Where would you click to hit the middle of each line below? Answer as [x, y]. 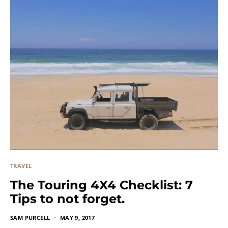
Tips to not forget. [67, 198]
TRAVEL [21, 165]
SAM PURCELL [30, 217]
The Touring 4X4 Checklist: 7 [102, 185]
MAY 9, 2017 [77, 217]
